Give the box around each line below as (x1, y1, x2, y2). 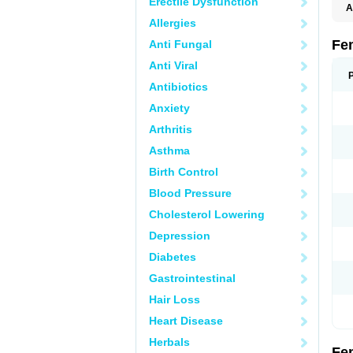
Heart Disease (149, 314, 223, 327)
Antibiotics (149, 80, 208, 93)
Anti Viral (149, 59, 198, 72)
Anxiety (149, 102, 190, 114)
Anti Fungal (149, 38, 212, 50)
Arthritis (149, 123, 192, 136)
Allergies (149, 17, 196, 29)
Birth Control (149, 165, 218, 178)
